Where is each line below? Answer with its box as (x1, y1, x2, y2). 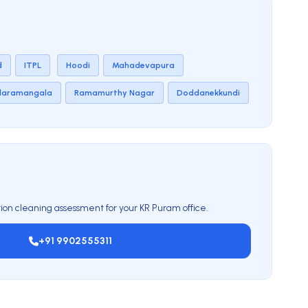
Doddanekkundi (177, 87, 240, 98)
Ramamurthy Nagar (74, 87, 155, 98)
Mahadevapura (112, 60, 175, 70)
